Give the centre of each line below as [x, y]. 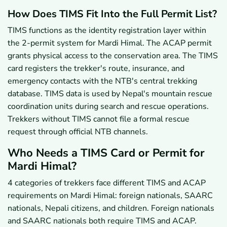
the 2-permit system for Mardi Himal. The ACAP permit [110, 43]
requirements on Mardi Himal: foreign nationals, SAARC [110, 196]
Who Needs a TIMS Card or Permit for [106, 153]
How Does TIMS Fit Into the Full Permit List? [112, 14]
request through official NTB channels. [78, 132]
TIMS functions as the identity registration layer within [107, 31]
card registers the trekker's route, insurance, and [96, 69]
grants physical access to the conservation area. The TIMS [113, 56]
